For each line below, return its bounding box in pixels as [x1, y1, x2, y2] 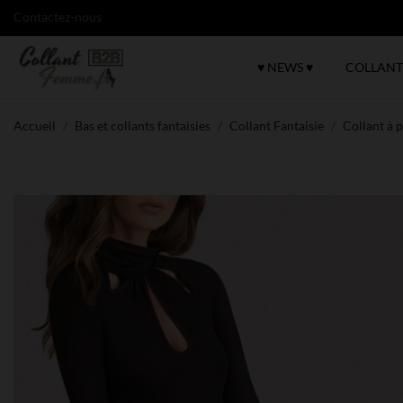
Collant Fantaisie [229, 118, 324, 133]
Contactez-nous [13, 9, 102, 24]
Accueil [13, 118, 56, 133]
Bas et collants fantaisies [75, 118, 210, 133]
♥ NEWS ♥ [257, 58, 313, 75]
